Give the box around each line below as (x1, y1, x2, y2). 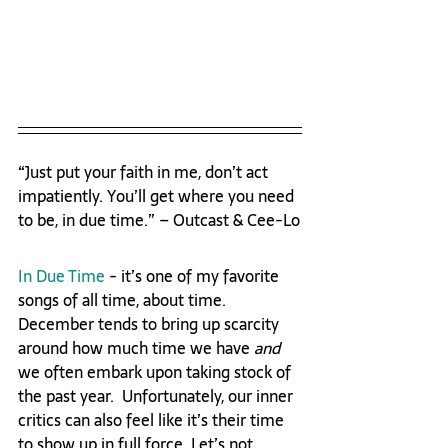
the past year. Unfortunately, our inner (18, 383, 297, 410)
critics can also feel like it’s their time (18, 407, 288, 434)
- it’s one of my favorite (105, 263, 283, 290)
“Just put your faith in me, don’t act (18, 159, 272, 186)
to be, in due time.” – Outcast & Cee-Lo (18, 207, 300, 234)
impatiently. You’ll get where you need (18, 183, 298, 210)
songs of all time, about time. (18, 287, 230, 314)
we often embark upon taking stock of (18, 359, 295, 386)
